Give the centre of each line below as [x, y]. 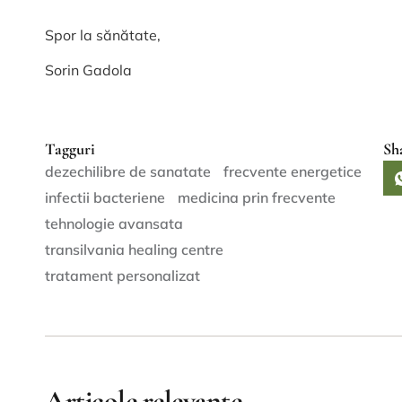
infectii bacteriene [105, 198]
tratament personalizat [122, 276]
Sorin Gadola [88, 70]
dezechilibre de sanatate [128, 172]
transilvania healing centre [134, 250]
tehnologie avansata [114, 224]
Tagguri [70, 149]
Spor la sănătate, [103, 35]
